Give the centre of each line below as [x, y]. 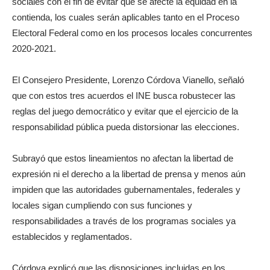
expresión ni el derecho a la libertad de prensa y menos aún [129, 174]
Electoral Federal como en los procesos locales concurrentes [132, 33]
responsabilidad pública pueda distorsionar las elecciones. [126, 127]
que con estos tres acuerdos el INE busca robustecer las [124, 95]
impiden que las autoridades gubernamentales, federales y [126, 189]
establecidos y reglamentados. [72, 236]
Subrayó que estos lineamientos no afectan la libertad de [123, 158]
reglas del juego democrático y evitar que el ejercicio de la [125, 111]
